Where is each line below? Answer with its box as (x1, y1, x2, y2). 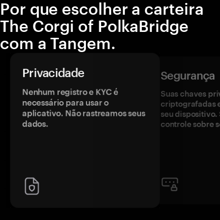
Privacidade (24, 66, 85, 81)
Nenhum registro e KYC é (24, 87, 118, 97)
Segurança (161, 68, 215, 82)
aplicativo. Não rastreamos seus (24, 108, 145, 118)
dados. (24, 119, 50, 129)
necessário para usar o (24, 98, 109, 108)
